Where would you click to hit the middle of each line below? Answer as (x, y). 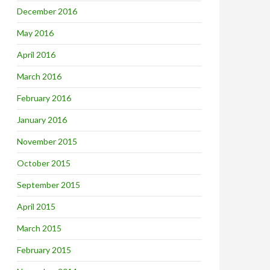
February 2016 (44, 98)
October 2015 (44, 163)
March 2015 (39, 228)
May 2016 (35, 33)
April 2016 (36, 55)
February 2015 (44, 250)
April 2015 (36, 206)
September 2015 (49, 185)
